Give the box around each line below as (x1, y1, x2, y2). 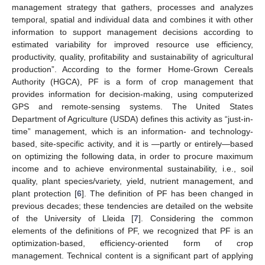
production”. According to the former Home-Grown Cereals (12, 64, 253, 75)
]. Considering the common (138, 214, 253, 224)
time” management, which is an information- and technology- (12, 127, 253, 137)
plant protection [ (12, 189, 77, 199)
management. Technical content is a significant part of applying (12, 251, 253, 261)
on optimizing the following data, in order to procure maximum (12, 151, 253, 161)
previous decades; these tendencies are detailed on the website (12, 201, 253, 211)
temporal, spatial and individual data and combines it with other (12, 15, 253, 25)
